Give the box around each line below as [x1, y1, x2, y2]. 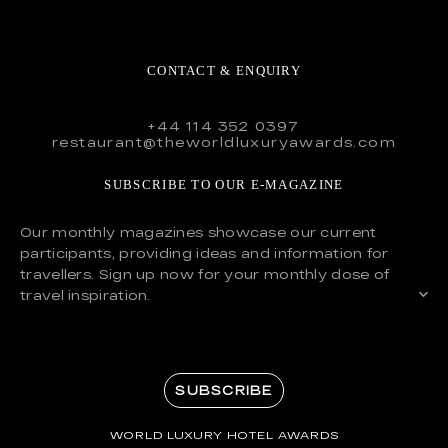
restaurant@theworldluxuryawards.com [52, 135, 396, 150]
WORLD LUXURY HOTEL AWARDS [109, 428, 339, 441]
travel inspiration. [20, 287, 151, 302]
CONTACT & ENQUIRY [146, 63, 302, 79]
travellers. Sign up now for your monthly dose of [20, 266, 390, 281]
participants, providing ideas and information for [20, 245, 389, 260]
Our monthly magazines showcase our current [20, 224, 377, 239]
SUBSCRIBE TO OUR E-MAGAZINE [104, 176, 344, 192]
